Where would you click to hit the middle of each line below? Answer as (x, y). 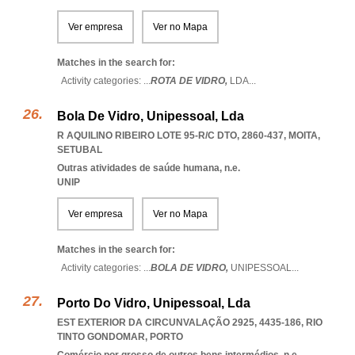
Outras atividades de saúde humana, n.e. (149, 168)
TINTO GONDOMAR (101, 337)
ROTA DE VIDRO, (190, 81)
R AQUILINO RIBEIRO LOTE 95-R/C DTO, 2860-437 (170, 136)
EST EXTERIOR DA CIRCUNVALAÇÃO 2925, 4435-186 (179, 323)
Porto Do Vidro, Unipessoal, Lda (154, 303)
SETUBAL (80, 150)
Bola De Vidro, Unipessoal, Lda (151, 116)
